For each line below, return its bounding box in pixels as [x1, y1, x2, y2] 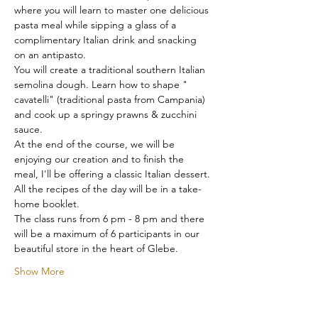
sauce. [14, 122, 43, 136]
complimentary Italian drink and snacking [14, 33, 199, 46]
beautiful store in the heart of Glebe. [14, 241, 178, 255]
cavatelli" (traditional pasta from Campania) [14, 92, 208, 106]
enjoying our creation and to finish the [14, 152, 187, 165]
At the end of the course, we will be [14, 137, 177, 150]
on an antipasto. [14, 48, 86, 61]
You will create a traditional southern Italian [14, 62, 208, 76]
